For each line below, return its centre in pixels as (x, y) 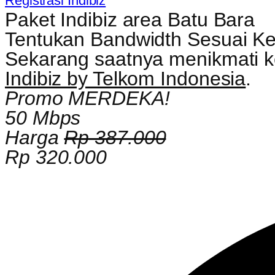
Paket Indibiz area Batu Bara (130, 19)
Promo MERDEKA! (87, 98)
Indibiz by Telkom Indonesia (126, 78)
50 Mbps (43, 118)
